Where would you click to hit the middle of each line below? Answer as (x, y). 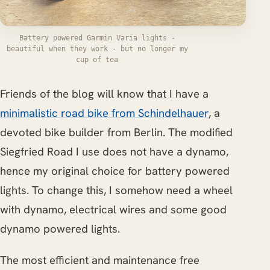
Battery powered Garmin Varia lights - (97, 38)
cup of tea (97, 60)
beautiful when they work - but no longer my (97, 49)
